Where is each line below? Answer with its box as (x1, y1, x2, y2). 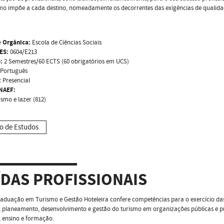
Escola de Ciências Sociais (30, 37, 101, 47)
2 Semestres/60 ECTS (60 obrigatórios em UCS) (2, 56, 129, 66)
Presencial (1, 75, 30, 85)
